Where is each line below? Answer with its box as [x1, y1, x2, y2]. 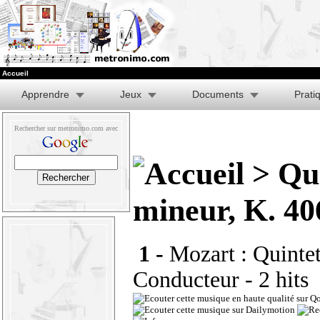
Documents [192, 89, 244, 100]
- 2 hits [245, 266, 314, 292]
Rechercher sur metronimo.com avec [14, 124, 118, 132]
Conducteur [133, 266, 239, 292]
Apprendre [21, 89, 69, 100]
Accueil [2, 69, 29, 77]
